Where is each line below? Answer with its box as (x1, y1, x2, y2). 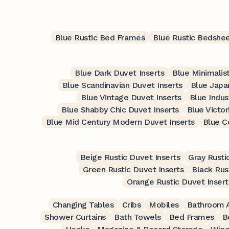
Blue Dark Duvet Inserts (75, 67, 165, 78)
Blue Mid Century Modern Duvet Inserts (45, 117, 195, 127)
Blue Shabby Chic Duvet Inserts (61, 104, 179, 114)
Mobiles (149, 199, 179, 210)
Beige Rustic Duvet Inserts (80, 152, 180, 162)
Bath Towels (114, 212, 161, 222)
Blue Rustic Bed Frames (55, 32, 145, 42)
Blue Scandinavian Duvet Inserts (62, 80, 182, 90)
